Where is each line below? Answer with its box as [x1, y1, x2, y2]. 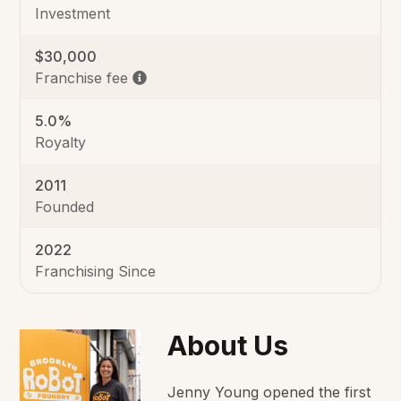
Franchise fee [35, 69, 129, 88]
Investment [35, 4, 111, 23]
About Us [166, 329, 288, 363]
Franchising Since [35, 262, 157, 281]
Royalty [35, 133, 87, 152]
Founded [35, 198, 95, 217]
